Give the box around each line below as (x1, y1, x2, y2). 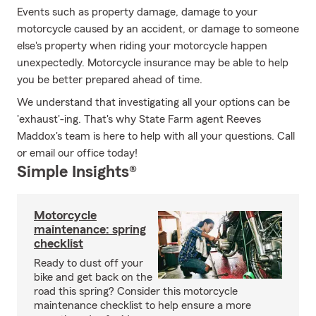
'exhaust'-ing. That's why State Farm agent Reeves (17, 114, 261, 125)
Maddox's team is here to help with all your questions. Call (17, 130, 295, 142)
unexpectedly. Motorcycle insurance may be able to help (17, 57, 288, 68)
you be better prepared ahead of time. (17, 74, 202, 85)
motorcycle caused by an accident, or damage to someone (17, 23, 299, 35)
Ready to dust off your (34, 257, 143, 269)
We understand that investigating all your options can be (17, 97, 290, 108)
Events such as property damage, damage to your (17, 6, 257, 18)
